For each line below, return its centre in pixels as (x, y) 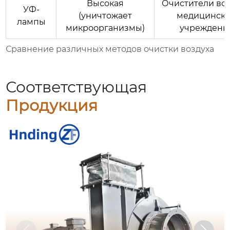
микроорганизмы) (106, 28)
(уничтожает (106, 16)
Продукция (52, 106)
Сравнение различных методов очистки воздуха (110, 49)
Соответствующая (76, 87)
